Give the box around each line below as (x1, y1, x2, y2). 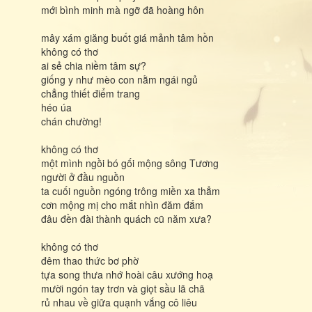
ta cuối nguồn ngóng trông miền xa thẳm (41, 184, 220, 198)
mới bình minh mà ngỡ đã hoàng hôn (41, 3, 204, 17)
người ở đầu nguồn (41, 170, 125, 184)
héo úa (41, 100, 72, 114)
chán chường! (41, 114, 102, 128)
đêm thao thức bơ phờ (41, 253, 139, 267)
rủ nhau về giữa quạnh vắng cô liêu (41, 295, 197, 309)
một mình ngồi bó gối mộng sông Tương (41, 156, 219, 170)
